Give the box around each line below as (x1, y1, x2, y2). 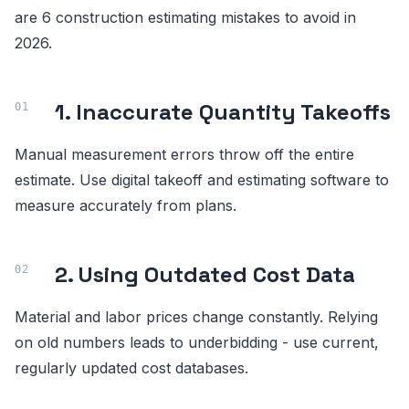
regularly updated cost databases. (15, 358, 248, 377)
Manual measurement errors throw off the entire (15, 144, 354, 163)
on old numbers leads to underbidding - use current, (15, 332, 379, 351)
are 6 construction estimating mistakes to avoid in (15, 7, 356, 26)
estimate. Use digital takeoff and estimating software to (15, 170, 389, 189)
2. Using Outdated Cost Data (55, 259, 355, 288)
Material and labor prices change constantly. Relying (15, 307, 378, 326)
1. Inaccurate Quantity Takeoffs (55, 97, 391, 126)
